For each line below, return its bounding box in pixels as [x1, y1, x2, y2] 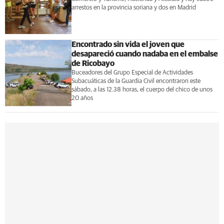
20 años [71, 94, 93, 101]
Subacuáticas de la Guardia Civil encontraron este [71, 77, 200, 84]
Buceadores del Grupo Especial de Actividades [71, 69, 193, 76]
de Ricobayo [71, 59, 114, 67]
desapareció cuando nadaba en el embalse [71, 49, 218, 58]
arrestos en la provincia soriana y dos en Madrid [71, 4, 196, 11]
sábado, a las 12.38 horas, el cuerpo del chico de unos [71, 86, 212, 93]
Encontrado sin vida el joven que [71, 40, 184, 48]
